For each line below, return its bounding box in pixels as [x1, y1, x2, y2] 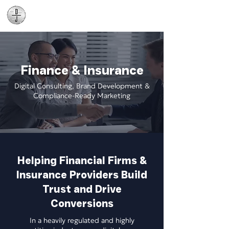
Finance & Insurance [20, 63, 144, 78]
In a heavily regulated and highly [29, 216, 134, 225]
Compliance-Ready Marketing [33, 91, 130, 100]
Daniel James [29, 6, 83, 15]
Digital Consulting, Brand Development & [14, 81, 150, 90]
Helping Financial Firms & [17, 154, 147, 167]
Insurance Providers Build [16, 169, 147, 181]
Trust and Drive [42, 183, 122, 195]
